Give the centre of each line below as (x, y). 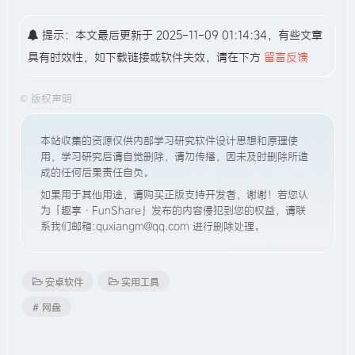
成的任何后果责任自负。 (97, 172)
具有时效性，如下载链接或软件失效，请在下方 (146, 57)
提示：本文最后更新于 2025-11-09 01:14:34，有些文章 (181, 35)
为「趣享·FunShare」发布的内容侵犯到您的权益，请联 (173, 210)
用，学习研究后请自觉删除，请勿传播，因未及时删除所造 (174, 156)
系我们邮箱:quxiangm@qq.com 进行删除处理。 (153, 226)
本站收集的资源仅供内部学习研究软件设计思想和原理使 (169, 140)
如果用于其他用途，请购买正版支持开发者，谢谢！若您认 (174, 194)
